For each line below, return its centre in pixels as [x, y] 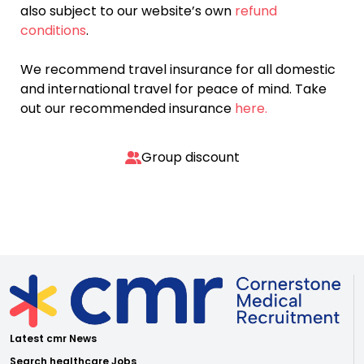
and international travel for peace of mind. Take [173, 89]
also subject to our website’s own [128, 11]
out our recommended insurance [128, 108]
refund [256, 11]
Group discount [190, 157]
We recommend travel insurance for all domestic [178, 69]
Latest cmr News [53, 338]
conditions [53, 30]
